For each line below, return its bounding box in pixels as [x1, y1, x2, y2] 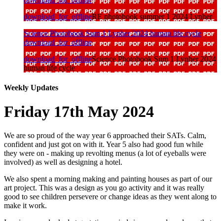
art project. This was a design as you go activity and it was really [4, 184, 204, 192]
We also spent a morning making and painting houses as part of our [4, 175, 212, 184]
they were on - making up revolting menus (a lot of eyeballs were [4, 149, 206, 158]
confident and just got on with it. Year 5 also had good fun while [4, 140, 203, 149]
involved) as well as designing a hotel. [4, 158, 122, 167]
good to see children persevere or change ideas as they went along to [4, 192, 217, 201]
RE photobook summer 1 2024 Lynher [92, 12, 212, 21]
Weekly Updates [4, 83, 58, 92]
